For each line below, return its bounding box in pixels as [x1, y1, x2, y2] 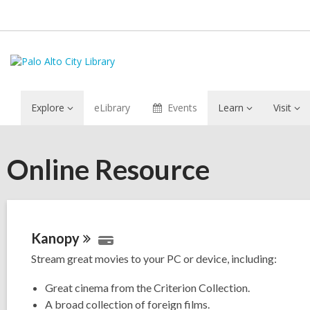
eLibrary [94, 101, 130, 114]
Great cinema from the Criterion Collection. [45, 281, 250, 294]
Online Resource [7, 153, 210, 186]
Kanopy [31, 230, 80, 246]
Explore [31, 101, 64, 114]
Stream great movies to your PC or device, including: [31, 252, 277, 265]
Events [167, 101, 197, 114]
